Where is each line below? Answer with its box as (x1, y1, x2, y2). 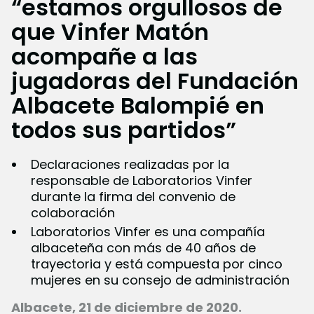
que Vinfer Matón (11, 16, 209, 48)
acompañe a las (11, 41, 198, 73)
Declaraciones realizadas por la (31, 156, 229, 174)
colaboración (31, 204, 115, 222)
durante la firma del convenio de (31, 188, 235, 206)
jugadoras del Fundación (11, 65, 299, 97)
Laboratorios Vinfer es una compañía (31, 223, 265, 241)
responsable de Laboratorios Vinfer (31, 172, 252, 190)
